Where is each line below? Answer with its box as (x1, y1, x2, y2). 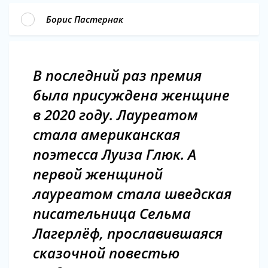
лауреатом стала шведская (33, 183, 232, 203)
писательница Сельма (33, 203, 191, 223)
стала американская (33, 124, 180, 144)
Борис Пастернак (46, 13, 123, 26)
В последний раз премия (33, 65, 202, 85)
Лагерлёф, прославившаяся (33, 223, 223, 243)
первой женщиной (33, 163, 163, 184)
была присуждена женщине (33, 84, 230, 105)
